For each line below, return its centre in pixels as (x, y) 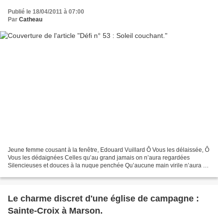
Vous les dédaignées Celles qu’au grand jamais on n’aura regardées (99, 157)
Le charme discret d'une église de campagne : (103, 198)
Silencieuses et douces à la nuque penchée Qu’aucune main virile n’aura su (109, 165)
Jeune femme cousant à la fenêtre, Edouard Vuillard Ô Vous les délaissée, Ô (109, 150)
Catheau (31, 20)
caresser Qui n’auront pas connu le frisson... (66, 173)
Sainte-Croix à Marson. (55, 210)
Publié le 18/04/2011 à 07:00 (46, 12)
